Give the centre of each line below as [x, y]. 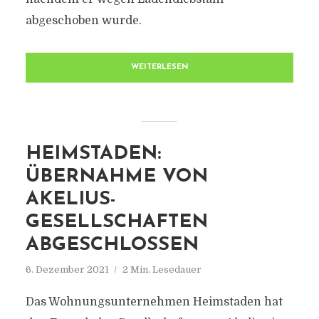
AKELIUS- [70, 200]
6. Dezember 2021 [67, 270]
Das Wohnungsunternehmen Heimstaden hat [154, 302]
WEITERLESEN [159, 67]
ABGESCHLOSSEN [112, 245]
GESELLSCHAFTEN [116, 223]
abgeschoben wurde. [83, 21]
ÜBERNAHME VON [116, 177]
